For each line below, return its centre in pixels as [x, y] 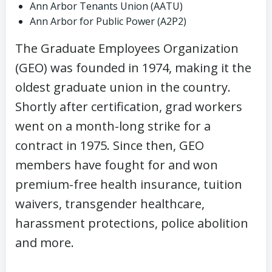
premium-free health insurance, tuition [129, 184]
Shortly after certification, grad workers [129, 107]
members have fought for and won [117, 165]
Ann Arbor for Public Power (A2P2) [108, 21]
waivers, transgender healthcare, [110, 204]
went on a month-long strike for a [113, 126]
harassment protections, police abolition [132, 223]
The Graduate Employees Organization [127, 48]
